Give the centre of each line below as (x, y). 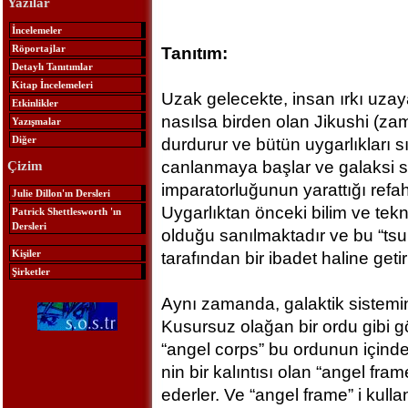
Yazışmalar (36, 121)
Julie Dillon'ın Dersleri (61, 193)
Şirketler (31, 271)
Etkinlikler (35, 102)
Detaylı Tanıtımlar (52, 66)
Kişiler (26, 253)
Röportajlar (38, 48)
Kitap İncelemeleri (52, 84)
